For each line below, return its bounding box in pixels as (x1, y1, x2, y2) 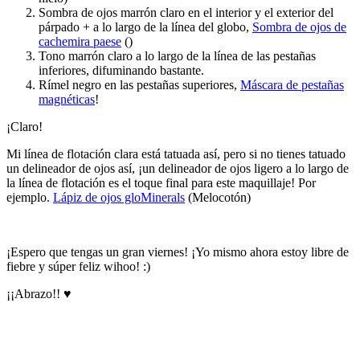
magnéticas (39, 92, 95, 106)
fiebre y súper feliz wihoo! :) (6, 259, 150, 273)
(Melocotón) (185, 190, 251, 204)
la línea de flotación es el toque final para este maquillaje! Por (6, 175, 316, 190)
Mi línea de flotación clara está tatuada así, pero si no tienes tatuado (6, 146, 346, 161)
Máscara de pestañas (240, 77, 344, 92)
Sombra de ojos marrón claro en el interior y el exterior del (39, 5, 333, 19)
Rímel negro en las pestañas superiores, (39, 77, 240, 92)
